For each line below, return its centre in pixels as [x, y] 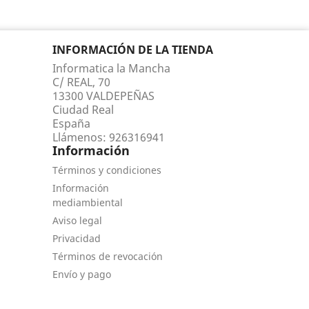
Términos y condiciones [107, 170]
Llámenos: [81, 137]
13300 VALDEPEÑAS [103, 96]
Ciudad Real [83, 110]
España [71, 123]
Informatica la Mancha [111, 68]
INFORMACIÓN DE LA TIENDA [133, 50]
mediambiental [88, 202]
